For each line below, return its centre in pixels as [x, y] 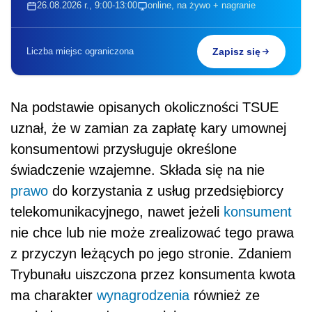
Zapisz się [236, 52]
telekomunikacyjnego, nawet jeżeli [117, 212]
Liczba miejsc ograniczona [80, 52]
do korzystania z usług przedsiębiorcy [166, 191]
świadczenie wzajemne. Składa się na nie [138, 170]
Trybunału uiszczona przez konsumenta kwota [153, 275]
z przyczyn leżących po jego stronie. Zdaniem [151, 254]
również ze [225, 296]
